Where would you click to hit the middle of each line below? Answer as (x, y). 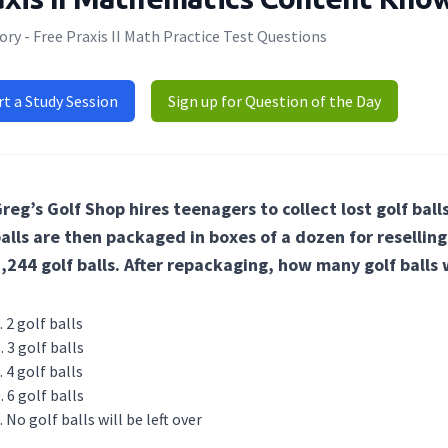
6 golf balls (45, 395)
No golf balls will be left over (104, 419)
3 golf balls (45, 347)
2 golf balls (44, 323)
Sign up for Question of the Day (274, 101)
